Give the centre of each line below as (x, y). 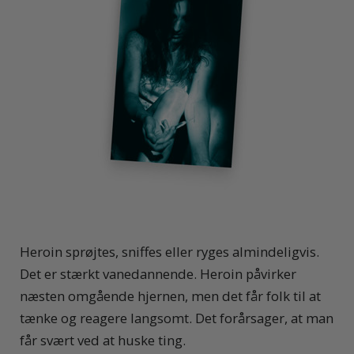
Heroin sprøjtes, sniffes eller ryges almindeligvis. (169, 252)
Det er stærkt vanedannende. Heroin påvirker (158, 274)
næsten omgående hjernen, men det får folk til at (170, 296)
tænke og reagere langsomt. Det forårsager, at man (177, 318)
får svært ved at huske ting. (103, 341)
